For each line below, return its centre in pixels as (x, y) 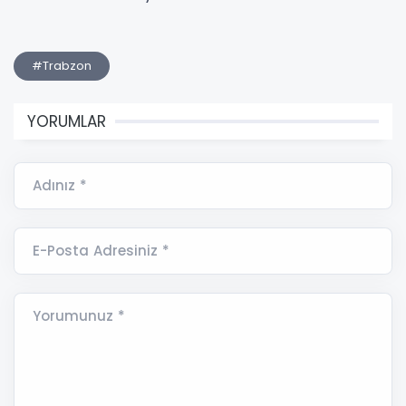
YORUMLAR (67, 122)
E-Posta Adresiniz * (101, 251)
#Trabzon (62, 66)
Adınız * (60, 186)
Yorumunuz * (79, 316)
